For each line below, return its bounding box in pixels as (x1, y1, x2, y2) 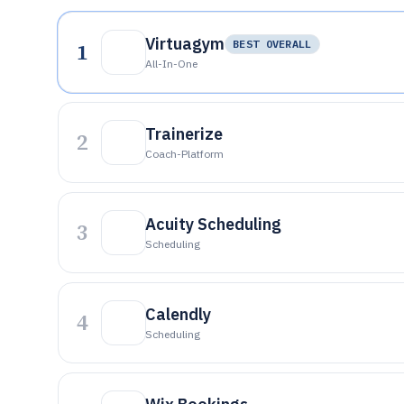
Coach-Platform (145, 147, 224, 161)
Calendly (145, 304, 211, 325)
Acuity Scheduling (145, 214, 281, 234)
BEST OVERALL (233, 37, 312, 50)
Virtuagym (145, 33, 225, 54)
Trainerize (145, 124, 223, 144)
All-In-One (145, 57, 197, 70)
